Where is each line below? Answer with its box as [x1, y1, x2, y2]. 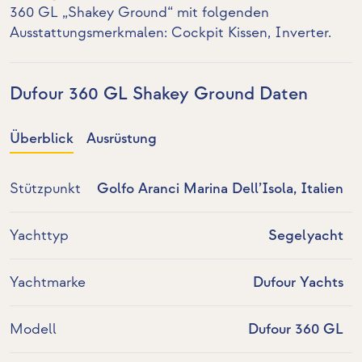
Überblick [10, 130, 74, 148]
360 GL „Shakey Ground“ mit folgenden [10, 4, 269, 21]
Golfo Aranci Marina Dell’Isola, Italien [96, 180, 343, 198]
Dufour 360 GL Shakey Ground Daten [10, 83, 308, 105]
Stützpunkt [10, 180, 81, 198]
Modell [10, 321, 57, 339]
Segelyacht [267, 227, 343, 245]
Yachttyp [10, 227, 69, 245]
